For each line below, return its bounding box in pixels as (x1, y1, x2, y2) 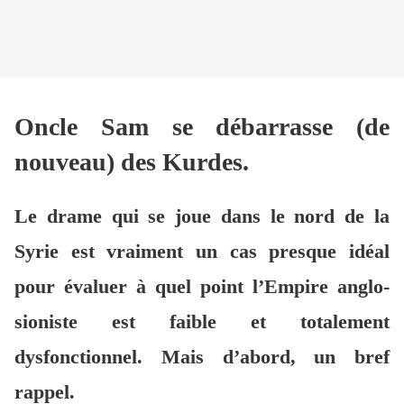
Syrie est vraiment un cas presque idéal (14, 239, 390, 262)
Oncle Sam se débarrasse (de (14, 112, 390, 141)
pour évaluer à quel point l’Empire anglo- (14, 274, 390, 298)
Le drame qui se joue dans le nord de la (14, 204, 390, 227)
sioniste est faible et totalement (14, 309, 390, 333)
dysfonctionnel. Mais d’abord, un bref (14, 344, 390, 368)
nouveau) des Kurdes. (14, 147, 249, 176)
